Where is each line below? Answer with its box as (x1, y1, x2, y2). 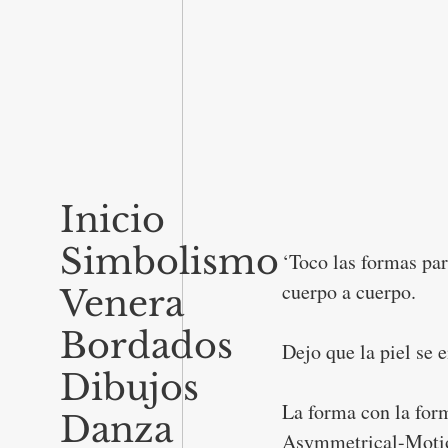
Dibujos (60, 365, 199, 409)
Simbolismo (60, 239, 279, 283)
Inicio (60, 197, 165, 241)
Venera (60, 281, 184, 325)
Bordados (60, 323, 233, 367)
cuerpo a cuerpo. (282, 278, 416, 305)
